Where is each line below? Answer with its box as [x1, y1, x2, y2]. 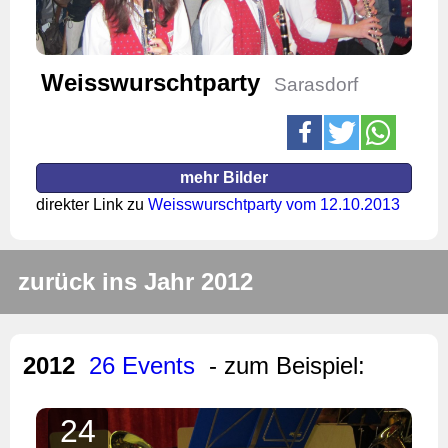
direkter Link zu [36, 195, 148, 213]
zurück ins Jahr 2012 [18, 267, 253, 295]
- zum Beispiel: [209, 351, 365, 379]
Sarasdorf [274, 73, 358, 95]
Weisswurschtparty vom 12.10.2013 [148, 195, 400, 213]
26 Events [89, 351, 195, 379]
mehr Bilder [180, 168, 268, 186]
